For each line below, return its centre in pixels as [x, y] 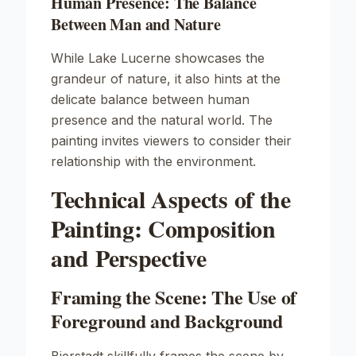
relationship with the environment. [153, 161]
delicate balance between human [150, 99]
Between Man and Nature [136, 24]
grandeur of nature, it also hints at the [166, 79]
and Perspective [129, 257]
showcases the [218, 58]
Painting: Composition [163, 228]
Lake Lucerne [130, 58]
